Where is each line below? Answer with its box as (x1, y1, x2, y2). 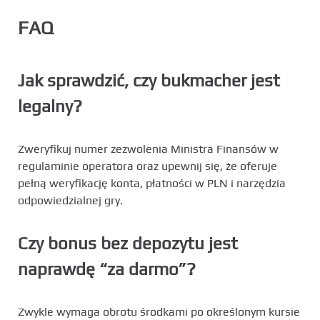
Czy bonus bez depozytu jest (18, 233, 238, 253)
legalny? (18, 96, 82, 116)
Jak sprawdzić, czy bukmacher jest (18, 70, 280, 90)
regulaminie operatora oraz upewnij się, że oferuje (18, 159, 277, 173)
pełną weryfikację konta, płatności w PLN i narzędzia (18, 176, 286, 190)
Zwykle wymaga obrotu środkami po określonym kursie (18, 304, 300, 319)
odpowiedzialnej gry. (18, 193, 123, 207)
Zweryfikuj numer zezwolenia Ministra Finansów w (18, 141, 279, 156)
